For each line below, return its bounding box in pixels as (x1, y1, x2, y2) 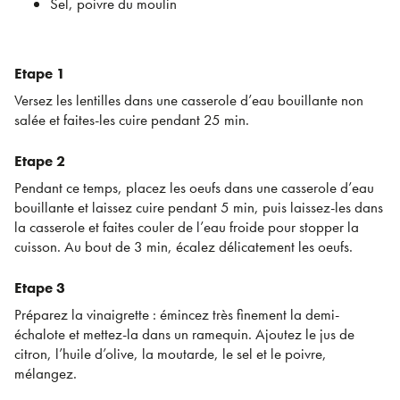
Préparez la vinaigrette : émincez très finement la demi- (14, 304, 339, 324)
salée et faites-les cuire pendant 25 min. (14, 109, 249, 129)
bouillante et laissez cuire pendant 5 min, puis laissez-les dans (14, 196, 383, 217)
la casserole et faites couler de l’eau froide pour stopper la (14, 216, 359, 237)
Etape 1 (14, 62, 65, 83)
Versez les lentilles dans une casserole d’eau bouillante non (14, 89, 363, 110)
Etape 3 (14, 277, 65, 297)
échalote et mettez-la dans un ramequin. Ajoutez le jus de (14, 323, 354, 344)
